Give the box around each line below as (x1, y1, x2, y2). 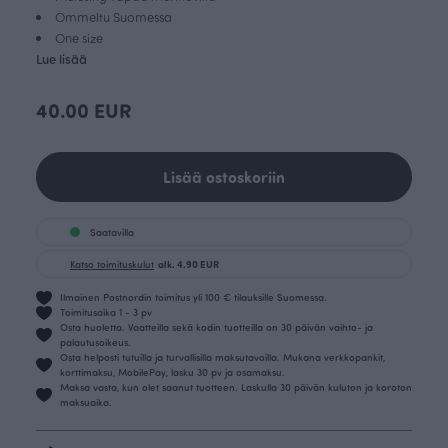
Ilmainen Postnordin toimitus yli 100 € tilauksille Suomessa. (60, 290, 327, 305)
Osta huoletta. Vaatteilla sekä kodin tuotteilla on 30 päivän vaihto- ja (60, 320, 373, 335)
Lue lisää (36, 50, 87, 68)
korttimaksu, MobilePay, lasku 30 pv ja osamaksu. (60, 365, 285, 380)
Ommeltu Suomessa (55, 8, 172, 26)
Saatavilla (90, 224, 134, 239)
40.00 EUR (36, 96, 132, 124)
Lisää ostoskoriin (163, 166, 285, 188)
